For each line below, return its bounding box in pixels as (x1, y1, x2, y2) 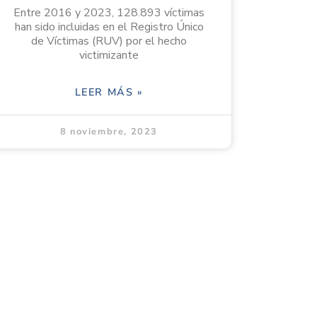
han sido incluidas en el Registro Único (14, 19, 204, 35)
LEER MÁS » (74, 85, 144, 100)
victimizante (79, 47, 139, 64)
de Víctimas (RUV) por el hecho (31, 33, 187, 50)
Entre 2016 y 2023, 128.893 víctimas (13, 5, 204, 21)
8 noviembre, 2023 (59, 125, 158, 139)
